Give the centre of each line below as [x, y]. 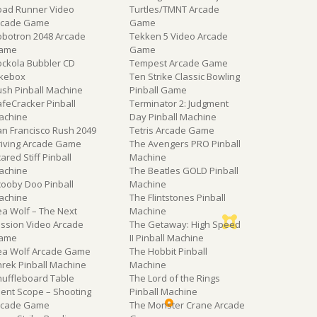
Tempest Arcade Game [178, 63]
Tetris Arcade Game [172, 130]
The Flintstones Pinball [177, 197]
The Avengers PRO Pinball [185, 143]
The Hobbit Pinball [168, 251]
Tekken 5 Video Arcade [178, 36]
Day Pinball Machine [173, 116]
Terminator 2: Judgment [179, 103]
